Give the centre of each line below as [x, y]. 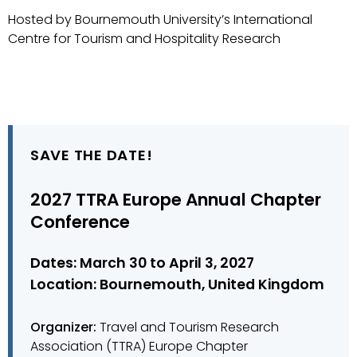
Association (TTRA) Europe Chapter [139, 346]
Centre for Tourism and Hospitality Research [144, 39]
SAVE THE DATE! [92, 155]
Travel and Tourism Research [188, 327]
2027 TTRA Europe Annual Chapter [176, 200]
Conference [80, 222]
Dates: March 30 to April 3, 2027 [142, 263]
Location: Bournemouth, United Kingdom [177, 284]
